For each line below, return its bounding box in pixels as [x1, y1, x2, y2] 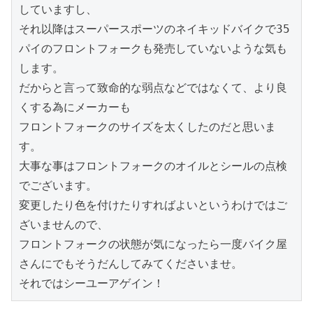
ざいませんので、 [19, 217, 108, 231]
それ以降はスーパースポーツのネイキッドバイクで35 [19, 22, 290, 36]
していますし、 [19, 2, 97, 16]
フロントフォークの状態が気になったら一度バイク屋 [19, 237, 287, 251]
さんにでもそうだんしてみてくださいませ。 [19, 256, 242, 270]
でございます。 [19, 178, 97, 192]
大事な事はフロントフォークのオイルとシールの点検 [19, 159, 287, 173]
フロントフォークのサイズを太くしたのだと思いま [19, 119, 276, 133]
